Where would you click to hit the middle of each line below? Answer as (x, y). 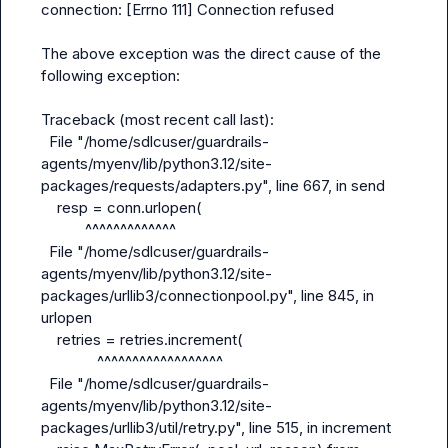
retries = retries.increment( (49, 339)
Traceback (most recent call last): (157, 119)
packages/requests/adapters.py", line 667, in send (213, 185)
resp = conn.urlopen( (49, 207)
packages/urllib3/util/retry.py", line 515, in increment (216, 427)
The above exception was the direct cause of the (211, 53)
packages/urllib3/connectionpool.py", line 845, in (207, 295)
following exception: (110, 75)
